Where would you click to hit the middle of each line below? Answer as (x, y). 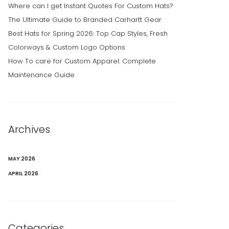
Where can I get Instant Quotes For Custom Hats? (91, 6)
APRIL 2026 (23, 174)
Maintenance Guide (41, 75)
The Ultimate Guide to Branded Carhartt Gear (85, 20)
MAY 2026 (22, 159)
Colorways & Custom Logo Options (67, 47)
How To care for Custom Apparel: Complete (82, 61)
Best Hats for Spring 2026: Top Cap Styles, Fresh (88, 33)
